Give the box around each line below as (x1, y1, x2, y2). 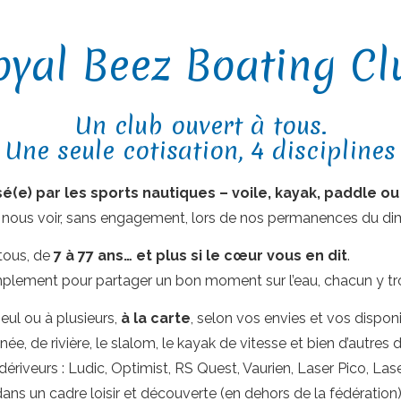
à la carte (121, 310, 191, 327)
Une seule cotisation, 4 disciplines (5, 133, 396, 167)
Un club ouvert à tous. (74, 108, 327, 142)
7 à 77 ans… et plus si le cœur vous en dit (54, 247, 347, 264)
